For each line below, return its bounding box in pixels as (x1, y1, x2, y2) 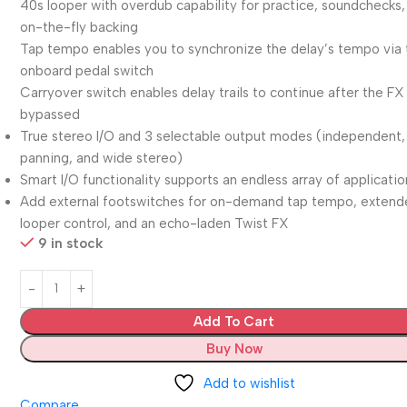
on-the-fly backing (20, 18, 139, 35)
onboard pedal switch (20, 62, 154, 79)
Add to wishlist (203, 374, 296, 392)
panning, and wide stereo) (20, 149, 184, 166)
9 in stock (38, 234, 104, 252)
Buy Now (205, 340, 263, 357)
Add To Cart (194, 313, 275, 330)
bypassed (20, 105, 81, 123)
